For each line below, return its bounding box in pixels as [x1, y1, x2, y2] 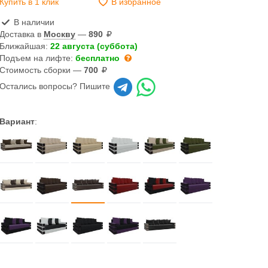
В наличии [11, 17, 54, 27]
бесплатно [75, 53, 120, 63]
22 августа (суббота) [50, 41, 138, 51]
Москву [44, 29, 76, 39]
